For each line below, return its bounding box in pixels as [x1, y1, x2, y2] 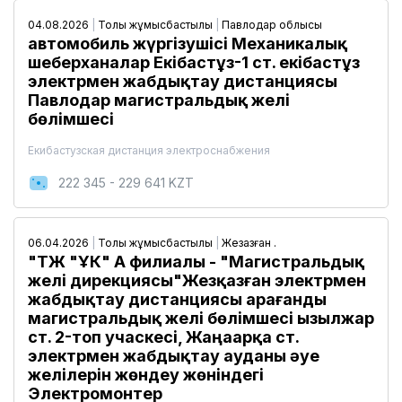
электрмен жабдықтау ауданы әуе [28, 346, 319, 365]
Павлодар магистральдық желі [28, 91, 290, 109]
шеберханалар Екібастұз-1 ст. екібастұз [28, 53, 360, 72]
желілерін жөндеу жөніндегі [28, 365, 264, 384]
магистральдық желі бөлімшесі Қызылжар [28, 309, 374, 328]
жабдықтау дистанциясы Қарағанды [28, 290, 327, 309]
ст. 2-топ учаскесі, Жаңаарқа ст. [28, 328, 299, 346]
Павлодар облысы [219, 18, 322, 31]
